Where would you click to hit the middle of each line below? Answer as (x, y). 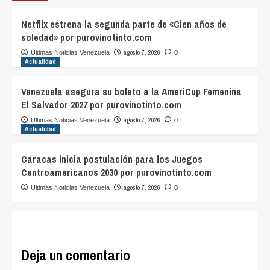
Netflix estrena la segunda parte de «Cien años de (124, 24)
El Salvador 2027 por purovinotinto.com (101, 105)
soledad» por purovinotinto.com (86, 38)
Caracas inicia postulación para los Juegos (112, 159)
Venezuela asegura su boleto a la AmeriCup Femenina (131, 92)
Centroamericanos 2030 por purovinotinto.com (116, 173)
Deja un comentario (76, 255)
